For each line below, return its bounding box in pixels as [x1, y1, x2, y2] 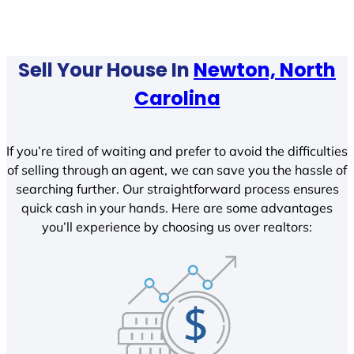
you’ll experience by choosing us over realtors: [42, 219, 312, 235]
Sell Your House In [18, 56, 194, 83]
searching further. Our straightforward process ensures [15, 181, 339, 198]
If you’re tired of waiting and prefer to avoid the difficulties [6, 143, 348, 160]
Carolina [134, 85, 220, 111]
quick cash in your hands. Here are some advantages [21, 200, 333, 217]
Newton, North [194, 56, 336, 83]
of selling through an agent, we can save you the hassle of [7, 162, 347, 179]
